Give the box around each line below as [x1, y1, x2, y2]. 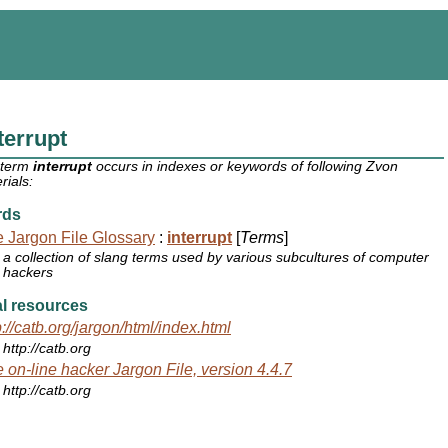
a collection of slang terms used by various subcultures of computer [3, 250, 430, 266]
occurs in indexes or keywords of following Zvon [92, 159, 399, 175]
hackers [3, 265, 54, 281]
